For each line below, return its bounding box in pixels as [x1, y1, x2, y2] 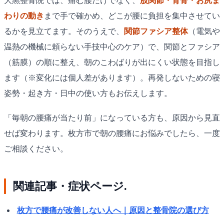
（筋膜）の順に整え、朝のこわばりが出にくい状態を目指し [4, 58, 220, 67]
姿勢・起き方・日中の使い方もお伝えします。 [4, 89, 172, 98]
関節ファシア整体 [124, 27, 188, 36]
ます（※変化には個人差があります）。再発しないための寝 [4, 73, 220, 82]
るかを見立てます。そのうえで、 [4, 27, 124, 36]
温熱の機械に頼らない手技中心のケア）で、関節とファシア [4, 42, 220, 51]
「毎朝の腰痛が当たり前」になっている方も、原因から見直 [4, 113, 220, 122]
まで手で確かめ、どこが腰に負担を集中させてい [44, 11, 220, 20]
